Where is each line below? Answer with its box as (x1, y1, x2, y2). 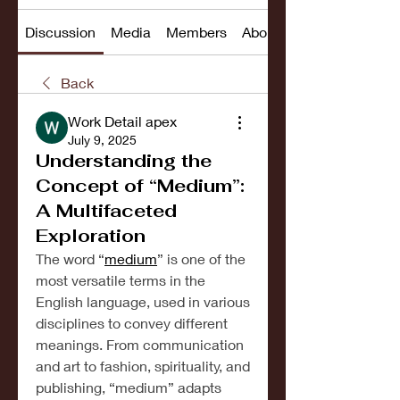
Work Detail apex (68, 112, 177, 129)
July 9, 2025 (68, 132, 137, 147)
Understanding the (36, 149, 212, 172)
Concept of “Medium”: (36, 174, 245, 197)
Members (165, 23, 227, 40)
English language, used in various (36, 293, 250, 310)
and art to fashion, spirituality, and (36, 357, 250, 374)
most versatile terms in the (36, 271, 205, 288)
